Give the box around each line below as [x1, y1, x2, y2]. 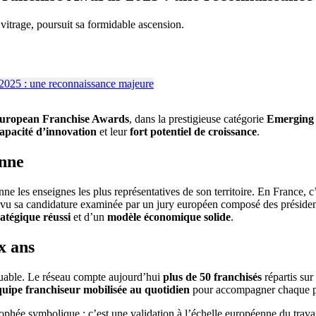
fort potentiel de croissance [130, 126, 257, 138]
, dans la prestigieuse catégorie [129, 113, 267, 126]
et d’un [71, 211, 107, 224]
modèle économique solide [107, 211, 231, 224]
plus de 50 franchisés [163, 271, 262, 284]
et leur [97, 126, 130, 138]
